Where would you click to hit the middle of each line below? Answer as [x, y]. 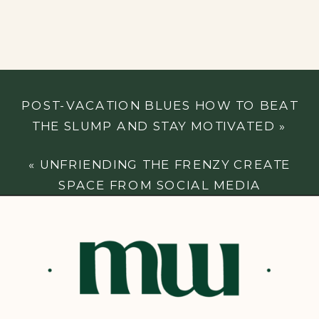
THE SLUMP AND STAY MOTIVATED [154, 126]
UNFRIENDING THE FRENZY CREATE [165, 164]
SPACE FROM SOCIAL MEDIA [159, 185]
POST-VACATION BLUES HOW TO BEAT [159, 105]
